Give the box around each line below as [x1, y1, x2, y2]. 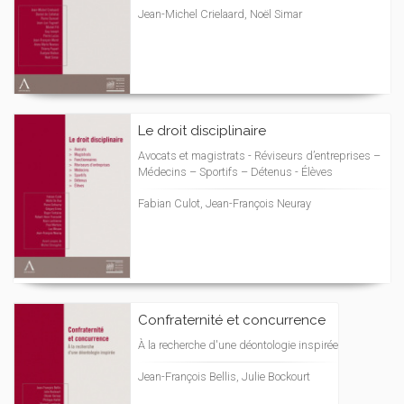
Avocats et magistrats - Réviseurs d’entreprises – [138, 149, 381, 162]
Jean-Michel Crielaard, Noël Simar [138, 7, 302, 21]
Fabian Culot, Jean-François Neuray [138, 197, 311, 210]
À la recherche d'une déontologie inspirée [138, 338, 338, 352]
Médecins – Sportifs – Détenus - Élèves [138, 165, 333, 179]
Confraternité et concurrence [138, 312, 326, 328]
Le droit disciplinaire [138, 123, 266, 139]
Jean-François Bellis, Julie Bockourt [138, 370, 310, 383]
